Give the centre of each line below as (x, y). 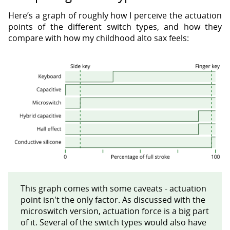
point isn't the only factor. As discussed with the (113, 199)
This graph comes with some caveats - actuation (113, 188)
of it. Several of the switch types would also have (113, 222)
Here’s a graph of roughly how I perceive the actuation (115, 15)
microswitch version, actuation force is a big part (115, 211)
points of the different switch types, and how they (115, 26)
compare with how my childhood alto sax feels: (99, 38)
